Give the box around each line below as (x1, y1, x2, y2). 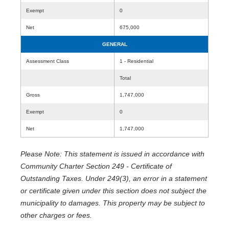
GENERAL (102, 41, 127, 47)
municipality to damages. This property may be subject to (20, 199, 205, 207)
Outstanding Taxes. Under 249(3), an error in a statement (20, 174, 207, 182)
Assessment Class (26, 58, 69, 64)
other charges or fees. (20, 211, 92, 219)
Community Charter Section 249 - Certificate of (20, 162, 172, 170)
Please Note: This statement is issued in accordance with (20, 150, 204, 158)
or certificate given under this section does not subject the (20, 187, 207, 195)
